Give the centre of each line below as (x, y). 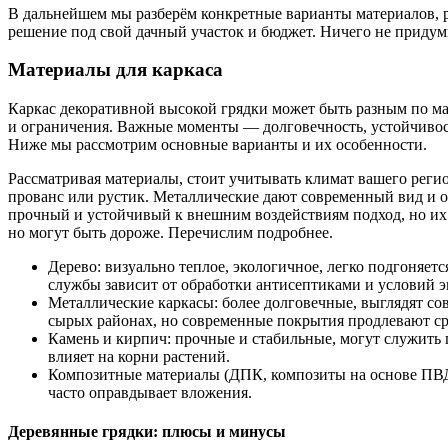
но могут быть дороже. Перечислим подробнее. (170, 233)
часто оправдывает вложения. (150, 393)
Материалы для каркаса (115, 70)
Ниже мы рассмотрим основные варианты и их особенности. (217, 145)
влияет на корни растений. (139, 357)
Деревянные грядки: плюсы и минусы (147, 432)
